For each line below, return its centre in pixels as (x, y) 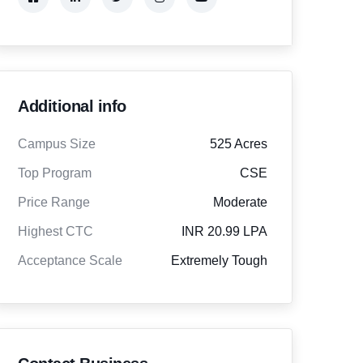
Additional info (72, 106)
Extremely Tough (219, 261)
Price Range (54, 202)
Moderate (240, 202)
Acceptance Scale (70, 261)
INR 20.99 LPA (224, 231)
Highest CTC (56, 231)
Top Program (55, 173)
